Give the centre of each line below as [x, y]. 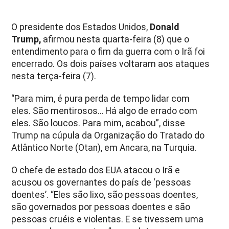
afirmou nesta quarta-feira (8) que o [115, 39]
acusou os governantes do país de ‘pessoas [101, 182]
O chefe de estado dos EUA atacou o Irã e [96, 170]
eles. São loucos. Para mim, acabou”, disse [98, 123]
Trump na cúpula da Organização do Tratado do [108, 135]
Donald [165, 27]
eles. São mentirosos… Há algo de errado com [105, 111]
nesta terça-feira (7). [54, 76]
